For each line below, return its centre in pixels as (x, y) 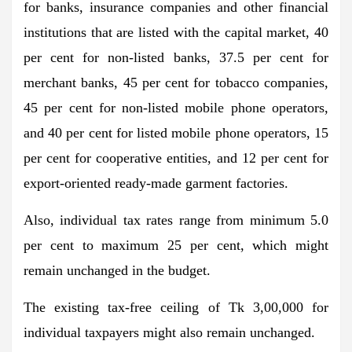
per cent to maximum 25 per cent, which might (176, 245)
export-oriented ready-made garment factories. (156, 183)
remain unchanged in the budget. (117, 270)
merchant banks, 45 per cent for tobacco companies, (176, 82)
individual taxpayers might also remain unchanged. (169, 332)
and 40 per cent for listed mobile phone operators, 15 (176, 133)
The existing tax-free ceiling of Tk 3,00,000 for (176, 307)
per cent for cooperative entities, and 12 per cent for (176, 158)
